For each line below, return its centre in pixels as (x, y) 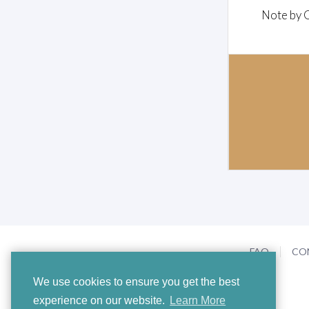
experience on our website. (100, 301)
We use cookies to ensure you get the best (136, 282)
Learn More (198, 301)
